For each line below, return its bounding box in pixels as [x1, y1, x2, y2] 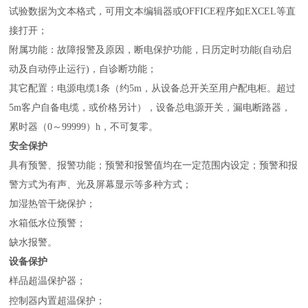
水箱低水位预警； [9, 217, 87, 228]
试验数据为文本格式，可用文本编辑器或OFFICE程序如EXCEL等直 [9, 5, 296, 16]
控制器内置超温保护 [9, 295, 96, 306]
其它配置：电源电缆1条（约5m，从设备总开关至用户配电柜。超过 [9, 82, 296, 93]
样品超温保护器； [9, 275, 87, 286]
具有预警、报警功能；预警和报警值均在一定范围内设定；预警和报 [9, 159, 298, 170]
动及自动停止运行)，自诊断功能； [9, 63, 157, 74]
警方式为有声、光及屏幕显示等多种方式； [9, 179, 192, 190]
